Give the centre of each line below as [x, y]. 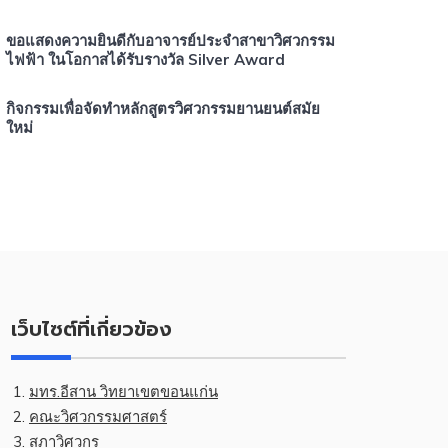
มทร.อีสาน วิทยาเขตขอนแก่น [123, 391]
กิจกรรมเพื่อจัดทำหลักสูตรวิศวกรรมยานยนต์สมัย [163, 108]
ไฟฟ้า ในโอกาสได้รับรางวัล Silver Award [145, 59]
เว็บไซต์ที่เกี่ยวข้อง [91, 329]
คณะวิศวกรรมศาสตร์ [98, 416]
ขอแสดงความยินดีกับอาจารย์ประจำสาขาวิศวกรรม [170, 40]
